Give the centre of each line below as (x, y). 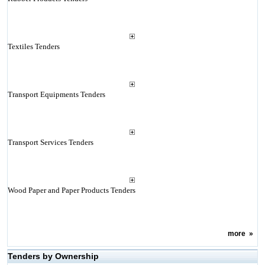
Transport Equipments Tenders (56, 94)
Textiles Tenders (33, 46)
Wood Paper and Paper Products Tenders (71, 190)
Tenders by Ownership (53, 256)
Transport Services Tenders (50, 142)
